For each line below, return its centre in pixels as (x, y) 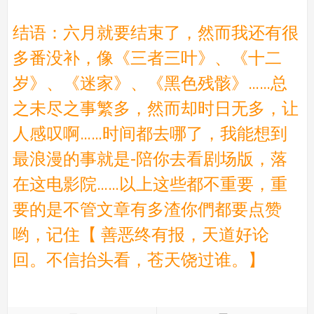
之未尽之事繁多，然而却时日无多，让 (155, 108)
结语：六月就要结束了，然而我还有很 (155, 33)
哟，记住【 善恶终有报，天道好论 (141, 234)
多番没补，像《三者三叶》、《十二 (147, 58)
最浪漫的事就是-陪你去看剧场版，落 (150, 159)
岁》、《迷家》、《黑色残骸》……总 (150, 83)
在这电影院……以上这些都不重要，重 (150, 184)
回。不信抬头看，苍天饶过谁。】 (138, 260)
